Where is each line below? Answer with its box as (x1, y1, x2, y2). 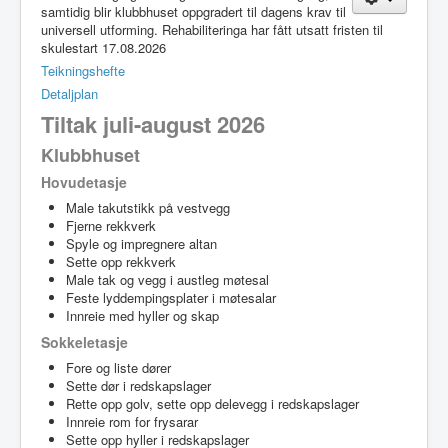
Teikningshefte (41, 60, 125, 80)
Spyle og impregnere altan (66, 233, 217, 253)
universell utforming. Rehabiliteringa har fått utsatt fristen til (41, 19, 383, 39)
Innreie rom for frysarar (66, 411, 198, 431)
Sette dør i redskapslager (66, 375, 211, 395)
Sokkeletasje (41, 331, 128, 352)
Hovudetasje (41, 171, 127, 192)
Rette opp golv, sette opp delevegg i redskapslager (66, 393, 359, 413)
